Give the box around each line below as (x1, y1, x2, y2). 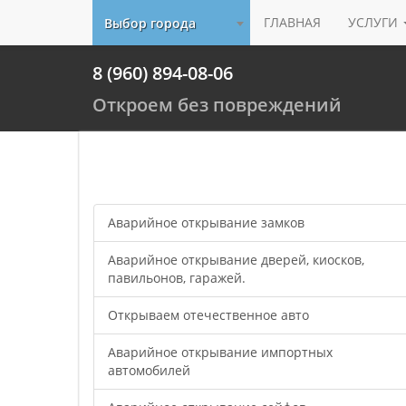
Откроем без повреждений (92, 92, 342, 117)
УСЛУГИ (348, 14, 398, 31)
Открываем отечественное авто (108, 306, 309, 324)
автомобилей (108, 362, 190, 379)
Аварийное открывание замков (108, 214, 304, 231)
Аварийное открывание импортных (108, 343, 333, 361)
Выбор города (104, 14, 196, 32)
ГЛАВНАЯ (264, 14, 321, 31)
